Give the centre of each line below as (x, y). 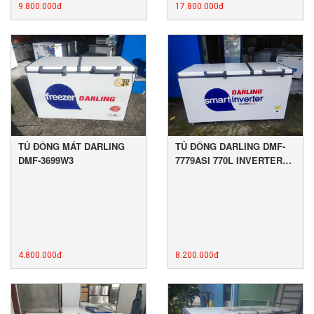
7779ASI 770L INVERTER (229, 161)
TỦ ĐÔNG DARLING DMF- (230, 146)
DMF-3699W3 (46, 161)
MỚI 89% (195, 175)
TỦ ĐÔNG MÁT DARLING (71, 146)
